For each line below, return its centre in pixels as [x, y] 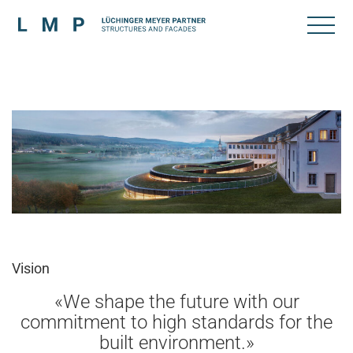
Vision [31, 269]
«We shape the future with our [176, 302]
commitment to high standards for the [176, 323]
